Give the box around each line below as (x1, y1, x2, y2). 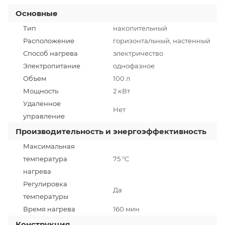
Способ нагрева (23, 49, 78, 57)
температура (23, 154, 67, 163)
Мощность (23, 86, 58, 95)
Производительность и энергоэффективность (16, 126, 206, 136)
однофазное (113, 61, 155, 70)
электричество (113, 49, 163, 57)
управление (23, 111, 65, 120)
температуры (23, 192, 68, 200)
